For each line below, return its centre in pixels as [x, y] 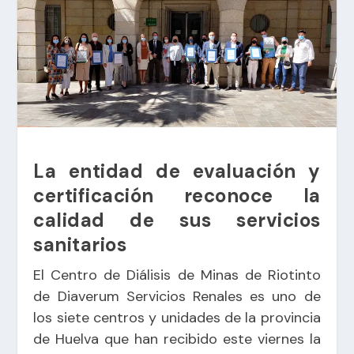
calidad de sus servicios [177, 220]
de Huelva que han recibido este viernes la [177, 339]
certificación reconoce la [177, 195]
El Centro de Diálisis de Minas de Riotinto [177, 275]
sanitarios [80, 244]
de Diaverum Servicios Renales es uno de [177, 296]
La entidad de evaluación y [177, 171]
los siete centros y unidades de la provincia [177, 317]
